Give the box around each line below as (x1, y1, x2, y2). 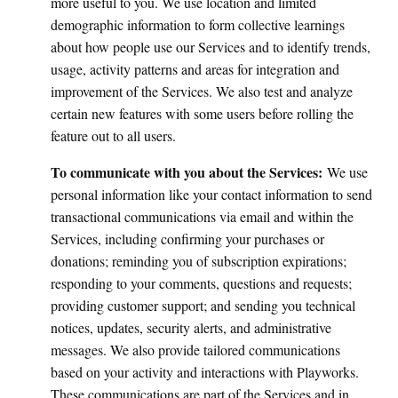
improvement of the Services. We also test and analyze (51, 82, 353, 100)
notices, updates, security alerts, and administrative (51, 318, 331, 337)
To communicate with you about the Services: (51, 162, 327, 182)
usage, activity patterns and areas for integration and (51, 60, 339, 78)
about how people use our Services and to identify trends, (51, 37, 370, 56)
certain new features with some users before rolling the (51, 104, 354, 123)
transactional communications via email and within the (51, 207, 354, 226)
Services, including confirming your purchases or (51, 229, 324, 248)
